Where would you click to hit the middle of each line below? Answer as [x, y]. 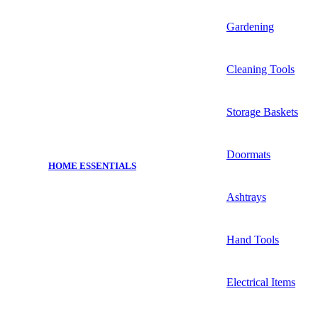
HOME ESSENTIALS [92, 166]
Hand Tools [253, 239]
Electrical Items [261, 282]
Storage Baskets [262, 111]
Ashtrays [246, 197]
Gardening [250, 26]
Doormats [248, 154]
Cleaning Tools [261, 69]
